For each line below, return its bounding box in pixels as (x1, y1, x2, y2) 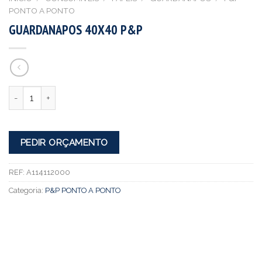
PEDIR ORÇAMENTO (20, 137, 108, 149)
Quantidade (8, 87, 54, 98)
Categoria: (9, 185, 45, 195)
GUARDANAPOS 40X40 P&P (9, 20, 143, 38)
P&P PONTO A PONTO (45, 185, 120, 195)
